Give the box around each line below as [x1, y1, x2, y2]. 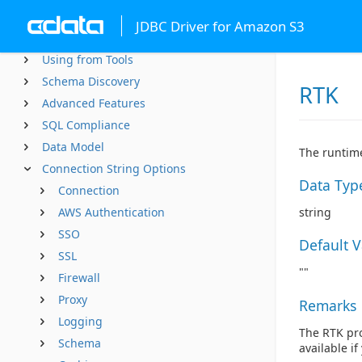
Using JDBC [42, 30, 103, 45]
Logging [58, 314, 103, 329]
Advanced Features [42, 95, 145, 111]
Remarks [299, 295, 356, 315]
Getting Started [42, 8, 125, 23]
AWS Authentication [58, 204, 165, 220]
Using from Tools [42, 52, 133, 67]
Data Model [42, 139, 104, 154]
